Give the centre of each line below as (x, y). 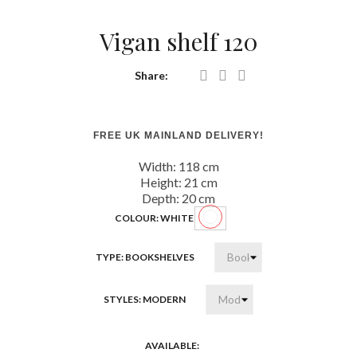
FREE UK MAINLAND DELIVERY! (178, 136)
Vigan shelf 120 (178, 42)
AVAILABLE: (173, 346)
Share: (151, 76)
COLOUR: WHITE (154, 218)
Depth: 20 (169, 198)
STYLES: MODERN (145, 300)
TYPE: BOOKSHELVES (145, 257)
